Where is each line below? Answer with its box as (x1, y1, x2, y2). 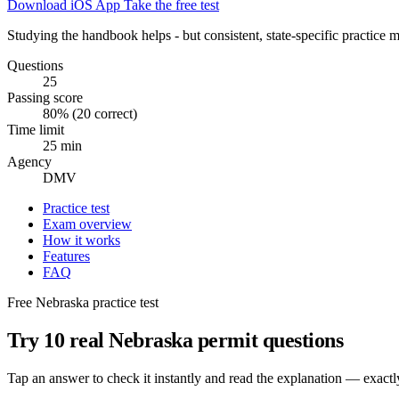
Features (43, 248, 90, 264)
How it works (43, 232, 120, 248)
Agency (7, 153, 52, 169)
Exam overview (43, 216, 132, 232)
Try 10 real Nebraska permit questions (7, 328, 344, 352)
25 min (43, 137, 82, 153)
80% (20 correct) (43, 105, 137, 121)
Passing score (7, 89, 83, 105)
